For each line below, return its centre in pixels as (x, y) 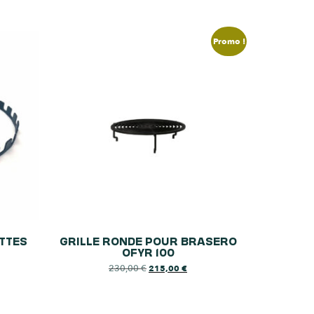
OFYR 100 (148, 251)
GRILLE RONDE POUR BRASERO (148, 240)
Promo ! (229, 41)
